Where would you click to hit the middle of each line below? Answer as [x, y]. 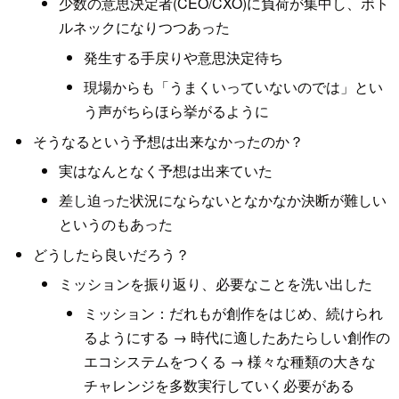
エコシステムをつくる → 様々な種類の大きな [230, 362]
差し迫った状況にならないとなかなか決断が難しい [222, 200]
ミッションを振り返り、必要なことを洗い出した [215, 284]
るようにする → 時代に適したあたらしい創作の [237, 338]
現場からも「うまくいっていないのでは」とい [234, 87]
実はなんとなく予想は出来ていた [165, 170]
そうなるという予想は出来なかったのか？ [168, 141]
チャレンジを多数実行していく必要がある [220, 386]
